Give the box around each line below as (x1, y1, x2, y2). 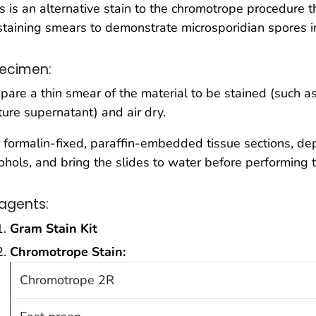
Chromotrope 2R (19, 272, 114, 289)
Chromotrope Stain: (10, 243, 126, 261)
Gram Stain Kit (10, 219, 97, 237)
